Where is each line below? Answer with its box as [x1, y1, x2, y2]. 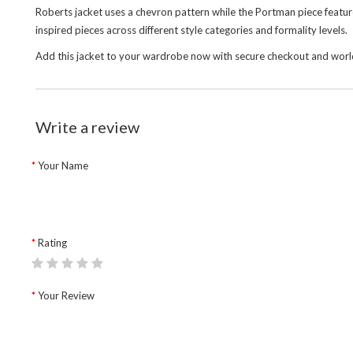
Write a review [35, 117, 139, 136]
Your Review [38, 289, 95, 302]
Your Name [38, 159, 88, 172]
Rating [38, 236, 67, 249]
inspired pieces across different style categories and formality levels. [35, 24, 347, 36]
